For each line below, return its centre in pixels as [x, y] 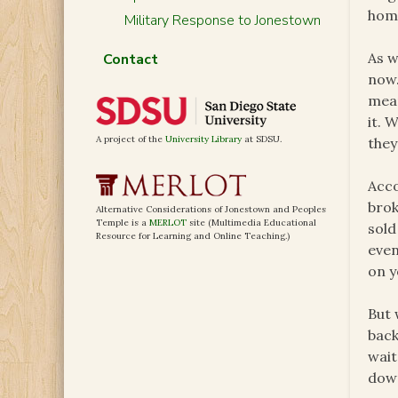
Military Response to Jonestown [222, 20]
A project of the [131, 139]
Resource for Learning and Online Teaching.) [193, 236]
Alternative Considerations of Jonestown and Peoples [211, 210]
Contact [130, 60]
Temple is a [123, 223]
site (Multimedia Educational [251, 223]
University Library [203, 139]
